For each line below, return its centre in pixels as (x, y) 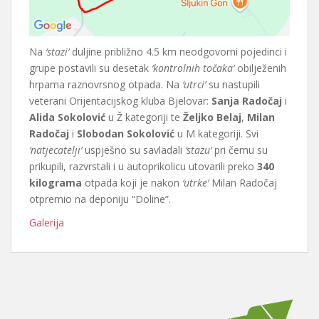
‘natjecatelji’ (56, 150)
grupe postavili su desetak (90, 68)
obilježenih (260, 68)
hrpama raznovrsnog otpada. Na (106, 85)
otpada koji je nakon (132, 183)
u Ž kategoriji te (144, 117)
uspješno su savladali (134, 150)
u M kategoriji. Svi (216, 134)
